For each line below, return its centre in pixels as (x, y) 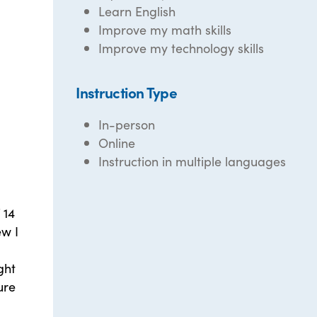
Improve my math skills (165, 29)
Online (117, 143)
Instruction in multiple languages (192, 161)
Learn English (137, 11)
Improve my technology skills (181, 48)
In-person (127, 124)
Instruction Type (127, 92)
